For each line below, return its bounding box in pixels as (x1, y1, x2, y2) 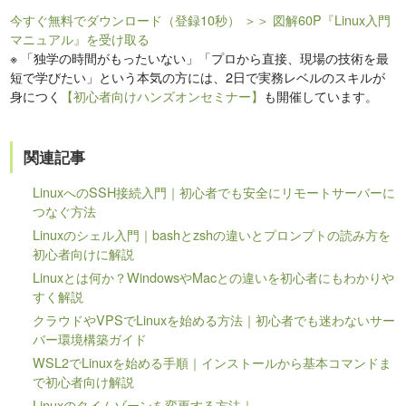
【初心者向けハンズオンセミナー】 (61, 86, 265, 106)
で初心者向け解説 (33, 372, 135, 391)
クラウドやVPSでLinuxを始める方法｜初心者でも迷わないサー (33, 310, 396, 330)
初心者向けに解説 (33, 244, 135, 264)
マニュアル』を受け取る (10, 29, 150, 49)
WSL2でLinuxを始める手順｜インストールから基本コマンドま (33, 353, 392, 372)
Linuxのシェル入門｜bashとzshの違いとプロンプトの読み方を (33, 225, 391, 245)
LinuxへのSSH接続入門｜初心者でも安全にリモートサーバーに (33, 182, 396, 202)
